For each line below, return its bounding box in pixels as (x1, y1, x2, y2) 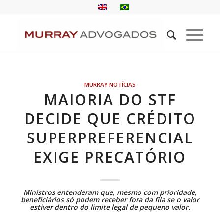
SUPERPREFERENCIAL (27, 128, 193, 148)
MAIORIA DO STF (43, 89, 176, 110)
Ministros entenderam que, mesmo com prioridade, (23, 188, 197, 197)
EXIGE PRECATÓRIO (33, 147, 187, 167)
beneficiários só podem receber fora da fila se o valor (20, 195, 199, 204)
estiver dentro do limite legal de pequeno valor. (29, 202, 190, 212)
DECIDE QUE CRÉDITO (24, 109, 196, 129)
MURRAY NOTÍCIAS (84, 81, 136, 88)
